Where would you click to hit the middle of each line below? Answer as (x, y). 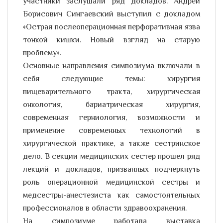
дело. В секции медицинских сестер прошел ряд (111, 157)
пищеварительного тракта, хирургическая (111, 92)
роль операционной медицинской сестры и (111, 183)
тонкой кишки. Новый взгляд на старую (111, 41)
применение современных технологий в (111, 131)
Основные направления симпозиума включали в (111, 66)
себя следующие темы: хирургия (111, 79)
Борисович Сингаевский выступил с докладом (111, 15)
